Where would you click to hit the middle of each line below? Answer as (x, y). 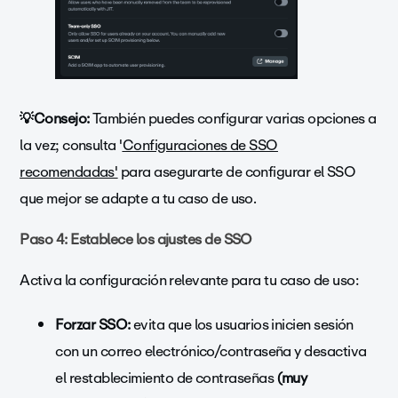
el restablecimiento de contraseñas (166, 378)
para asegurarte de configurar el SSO (237, 171)
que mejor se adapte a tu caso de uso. (138, 198)
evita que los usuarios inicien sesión (242, 324)
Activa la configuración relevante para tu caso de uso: (189, 280)
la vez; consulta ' (71, 145)
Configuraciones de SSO (200, 145)
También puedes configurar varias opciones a (235, 118)
